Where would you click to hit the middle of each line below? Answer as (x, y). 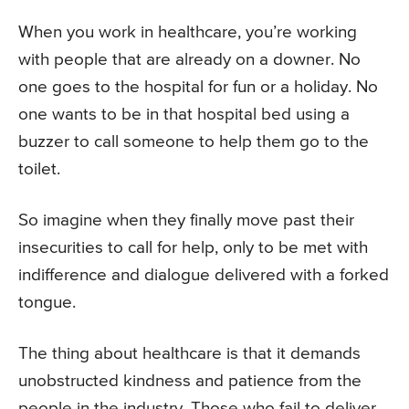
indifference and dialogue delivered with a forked (204, 276)
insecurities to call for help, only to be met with (193, 248)
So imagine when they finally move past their (186, 221)
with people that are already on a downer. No (189, 60)
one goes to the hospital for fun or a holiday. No (198, 88)
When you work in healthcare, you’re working (188, 33)
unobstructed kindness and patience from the (190, 382)
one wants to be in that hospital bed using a (184, 115)
